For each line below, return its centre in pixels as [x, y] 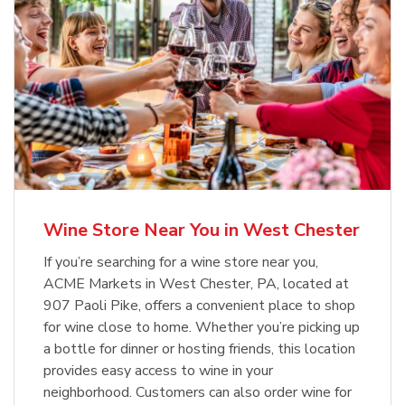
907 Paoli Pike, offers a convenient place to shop [199, 306]
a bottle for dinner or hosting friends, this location [199, 349]
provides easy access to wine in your [158, 371]
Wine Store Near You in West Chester [202, 231]
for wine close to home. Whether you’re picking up [202, 328]
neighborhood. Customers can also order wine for [198, 393]
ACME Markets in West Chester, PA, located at [196, 284]
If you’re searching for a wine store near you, [181, 263]
